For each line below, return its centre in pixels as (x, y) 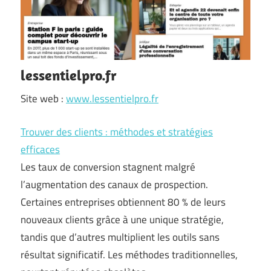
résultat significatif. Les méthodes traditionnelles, (129, 254)
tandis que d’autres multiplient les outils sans (120, 237)
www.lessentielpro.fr (112, 99)
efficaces (40, 149)
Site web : (43, 99)
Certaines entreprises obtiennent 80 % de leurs (123, 202)
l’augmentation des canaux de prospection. (114, 184)
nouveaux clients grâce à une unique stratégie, (122, 219)
